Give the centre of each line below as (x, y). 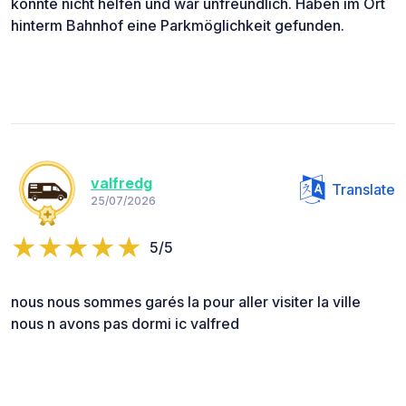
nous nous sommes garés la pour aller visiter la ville (186, 302)
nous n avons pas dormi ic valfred (125, 324)
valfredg (121, 183)
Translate (363, 190)
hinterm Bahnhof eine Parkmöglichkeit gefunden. (178, 26)
